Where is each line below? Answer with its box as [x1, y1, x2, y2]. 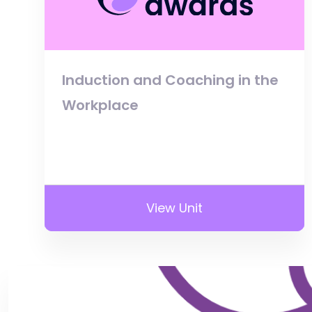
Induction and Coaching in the [62, 70, 279, 90]
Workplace [62, 95, 139, 115]
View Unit [146, 198, 203, 217]
